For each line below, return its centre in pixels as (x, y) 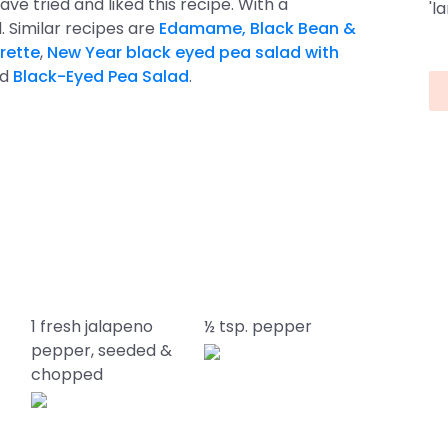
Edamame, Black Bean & (257, 28)
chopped (66, 374)
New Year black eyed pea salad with (193, 52)
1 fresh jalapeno (91, 326)
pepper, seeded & (101, 350)
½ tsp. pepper (258, 326)
